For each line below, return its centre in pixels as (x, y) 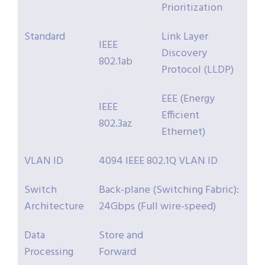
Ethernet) (183, 132)
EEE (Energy (188, 99)
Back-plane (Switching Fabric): (169, 190)
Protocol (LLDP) (198, 70)
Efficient (180, 116)
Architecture (54, 207)
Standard (45, 37)
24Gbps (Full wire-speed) (157, 207)
